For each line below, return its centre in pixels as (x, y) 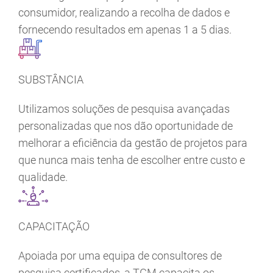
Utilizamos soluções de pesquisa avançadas (124, 109)
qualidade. (43, 177)
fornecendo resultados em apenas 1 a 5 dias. (125, 30)
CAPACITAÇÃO (54, 227)
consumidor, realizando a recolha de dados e (124, 13)
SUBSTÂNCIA (51, 80)
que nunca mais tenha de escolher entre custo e (132, 160)
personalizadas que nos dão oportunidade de (126, 126)
